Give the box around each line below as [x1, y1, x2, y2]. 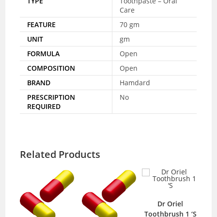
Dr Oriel [157, 199, 184, 208]
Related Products [20, 147, 101, 161]
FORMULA [27, 48, 60, 58]
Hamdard [120, 77, 151, 87]
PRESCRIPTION [27, 92, 76, 102]
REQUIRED [27, 101, 61, 111]
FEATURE [27, 19, 56, 29]
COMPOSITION [27, 63, 76, 73]
